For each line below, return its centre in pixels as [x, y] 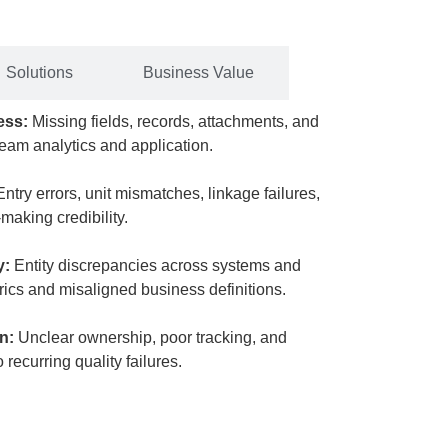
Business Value [198, 72]
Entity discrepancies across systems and [157, 265]
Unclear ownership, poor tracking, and [152, 337]
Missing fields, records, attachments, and [175, 121]
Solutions [39, 72]
